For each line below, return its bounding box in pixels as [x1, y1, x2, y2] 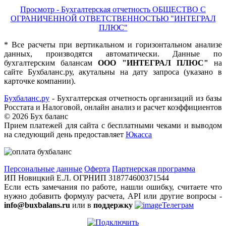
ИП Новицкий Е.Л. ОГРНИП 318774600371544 [4, 174, 169, 183]
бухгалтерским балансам [4, 59, 98, 68]
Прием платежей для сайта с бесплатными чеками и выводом [4, 121, 222, 130]
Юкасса [126, 130, 152, 139]
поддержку [93, 201, 133, 210]
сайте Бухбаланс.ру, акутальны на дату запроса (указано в [4, 68, 222, 77]
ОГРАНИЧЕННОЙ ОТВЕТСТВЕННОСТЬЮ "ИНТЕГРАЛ [10, 14, 216, 23]
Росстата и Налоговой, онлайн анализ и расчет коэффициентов [4, 103, 222, 112]
